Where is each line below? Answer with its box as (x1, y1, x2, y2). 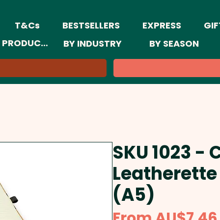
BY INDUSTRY (63, 37, 122, 50)
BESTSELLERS (62, 19, 120, 31)
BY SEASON (149, 37, 199, 50)
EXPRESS (142, 19, 181, 31)
